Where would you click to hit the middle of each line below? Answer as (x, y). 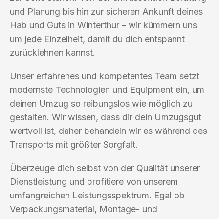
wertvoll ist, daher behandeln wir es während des (109, 131)
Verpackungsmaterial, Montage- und (84, 209)
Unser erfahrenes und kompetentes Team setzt (105, 76)
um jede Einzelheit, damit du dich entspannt (97, 39)
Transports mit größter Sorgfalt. (74, 144)
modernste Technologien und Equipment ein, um (107, 89)
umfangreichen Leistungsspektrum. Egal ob (97, 195)
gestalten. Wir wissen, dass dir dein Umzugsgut (106, 117)
